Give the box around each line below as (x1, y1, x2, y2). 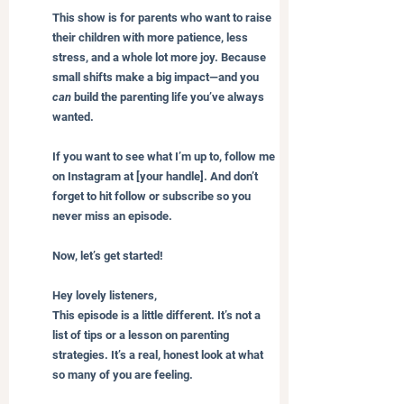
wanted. (52, 109, 94, 124)
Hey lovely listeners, (52, 288, 157, 302)
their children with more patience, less (52, 30, 251, 44)
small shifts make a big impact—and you (52, 69, 262, 84)
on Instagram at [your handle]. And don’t (52, 169, 261, 183)
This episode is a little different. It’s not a (52, 308, 263, 322)
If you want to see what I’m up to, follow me (52, 149, 278, 163)
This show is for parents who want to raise (52, 10, 274, 24)
